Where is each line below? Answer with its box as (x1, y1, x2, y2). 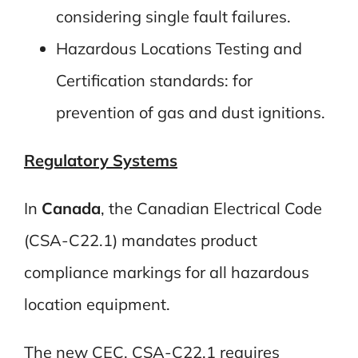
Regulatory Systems (23, 149, 177, 170)
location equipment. (23, 293, 170, 314)
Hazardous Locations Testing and (55, 38, 302, 58)
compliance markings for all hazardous (23, 261, 309, 282)
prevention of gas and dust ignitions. (55, 101, 325, 122)
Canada (41, 197, 101, 218)
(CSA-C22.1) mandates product (23, 229, 257, 250)
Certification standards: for (55, 70, 253, 90)
